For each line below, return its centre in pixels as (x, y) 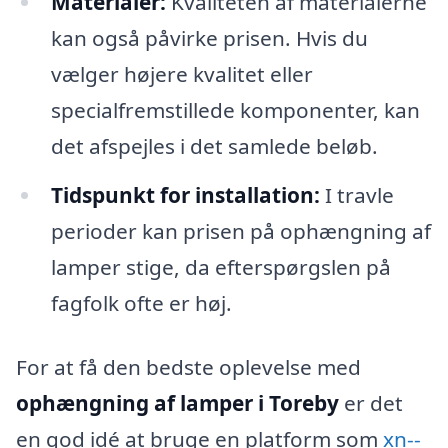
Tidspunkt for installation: (185, 195)
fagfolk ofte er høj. (141, 303)
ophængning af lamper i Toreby (177, 403)
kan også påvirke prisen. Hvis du (209, 37)
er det (371, 403)
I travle (356, 195)
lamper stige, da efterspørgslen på (220, 267)
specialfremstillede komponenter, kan (235, 109)
